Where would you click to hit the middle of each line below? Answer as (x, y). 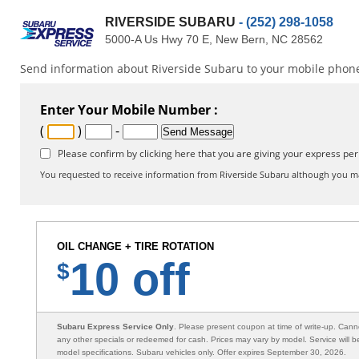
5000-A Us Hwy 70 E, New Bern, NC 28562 (214, 40)
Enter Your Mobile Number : (129, 110)
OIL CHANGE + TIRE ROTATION (135, 246)
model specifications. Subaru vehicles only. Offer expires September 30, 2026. (202, 352)
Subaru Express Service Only (115, 327)
